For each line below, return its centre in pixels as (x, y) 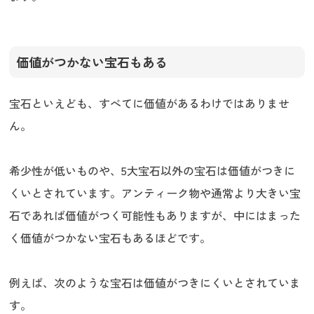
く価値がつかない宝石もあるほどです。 (110, 238)
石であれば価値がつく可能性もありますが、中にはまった (155, 216)
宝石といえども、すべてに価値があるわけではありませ (150, 103)
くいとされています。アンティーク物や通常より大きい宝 (155, 193)
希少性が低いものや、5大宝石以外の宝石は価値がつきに (152, 171)
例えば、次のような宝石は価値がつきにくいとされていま (155, 283)
